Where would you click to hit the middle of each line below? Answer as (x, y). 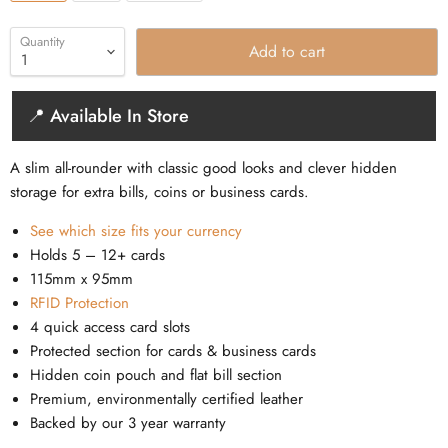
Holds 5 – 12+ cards (97, 255)
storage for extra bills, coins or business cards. (159, 192)
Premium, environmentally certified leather (166, 399)
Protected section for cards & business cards (173, 351)
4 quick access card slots (110, 327)
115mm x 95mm (81, 279)
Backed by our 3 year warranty (128, 423)
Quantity (42, 42)
